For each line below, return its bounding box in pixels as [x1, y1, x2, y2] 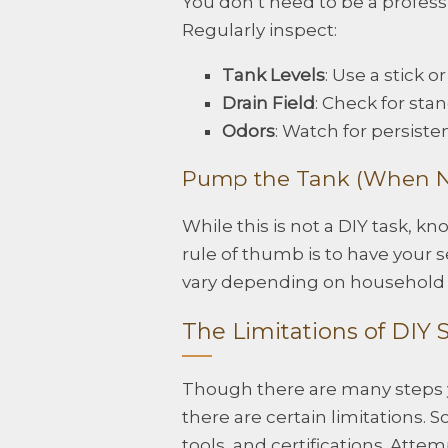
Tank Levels [222, 64, 325, 85]
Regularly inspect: [182, 19, 337, 40]
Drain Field [222, 92, 315, 113]
